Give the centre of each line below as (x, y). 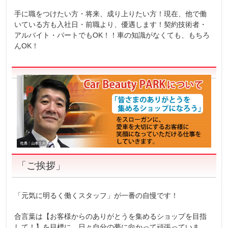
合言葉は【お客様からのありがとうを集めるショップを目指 (111, 216)
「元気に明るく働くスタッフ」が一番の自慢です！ (96, 195)
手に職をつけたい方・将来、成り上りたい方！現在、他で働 (111, 14)
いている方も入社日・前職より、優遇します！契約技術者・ (111, 24)
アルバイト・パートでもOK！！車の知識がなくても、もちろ (112, 35)
